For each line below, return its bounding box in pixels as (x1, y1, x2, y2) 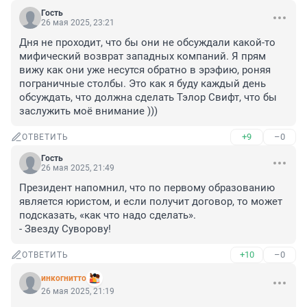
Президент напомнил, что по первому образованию (19, 182, 275, 195)
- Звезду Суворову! (19, 223, 111, 236)
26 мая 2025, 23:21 (41, 18, 114, 28)
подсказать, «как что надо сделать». (19, 209, 196, 222)
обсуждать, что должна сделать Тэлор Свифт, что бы (19, 91, 277, 104)
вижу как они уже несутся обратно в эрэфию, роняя (19, 64, 271, 77)
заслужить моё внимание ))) (19, 105, 158, 118)
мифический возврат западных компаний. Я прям (19, 50, 266, 63)
